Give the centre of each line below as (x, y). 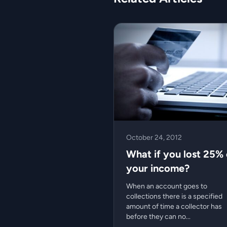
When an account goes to (167, 186)
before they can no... (158, 216)
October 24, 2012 (154, 137)
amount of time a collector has (174, 206)
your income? (158, 168)
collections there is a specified (174, 196)
